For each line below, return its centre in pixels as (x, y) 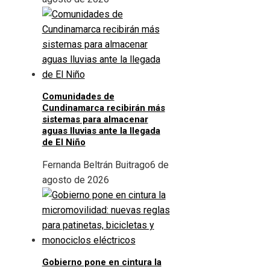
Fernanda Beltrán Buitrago (96, 165)
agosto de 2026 (75, 180)
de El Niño (64, 143)
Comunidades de (78, 97)
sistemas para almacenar (95, 120)
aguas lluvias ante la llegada (101, 131)
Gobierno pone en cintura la (102, 262)
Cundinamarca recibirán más (103, 108)
